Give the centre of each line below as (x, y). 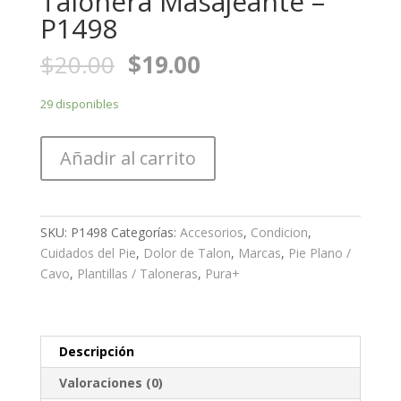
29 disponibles (79, 103)
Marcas (259, 252)
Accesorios (211, 232)
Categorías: (145, 232)
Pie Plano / (319, 252)
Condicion (279, 232)
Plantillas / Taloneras (137, 273)
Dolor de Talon (187, 252)
